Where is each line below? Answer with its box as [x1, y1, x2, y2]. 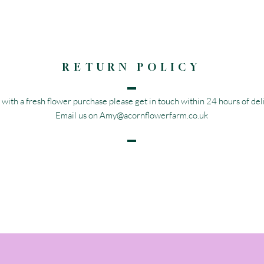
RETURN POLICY [62, 61, 202, 73]
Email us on [55, 110, 100, 121]
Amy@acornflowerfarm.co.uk [100, 110, 208, 121]
